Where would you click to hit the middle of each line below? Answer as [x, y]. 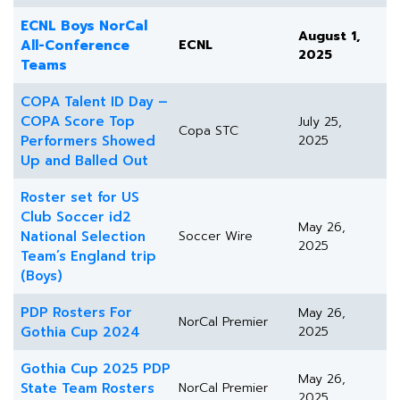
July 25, [320, 122]
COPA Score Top [78, 122]
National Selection [83, 237]
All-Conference [75, 46]
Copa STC [208, 131]
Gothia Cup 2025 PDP [96, 369]
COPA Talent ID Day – [94, 102]
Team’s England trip [88, 257]
